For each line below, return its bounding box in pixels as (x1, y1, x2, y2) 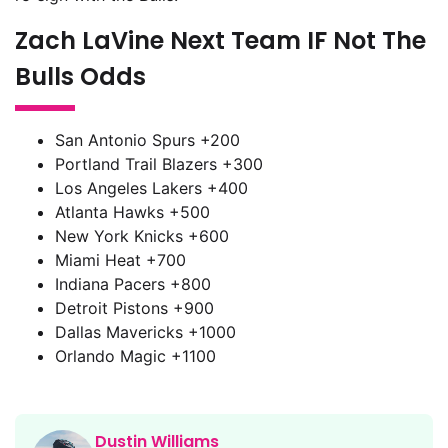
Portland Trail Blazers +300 (55, 153, 263, 174)
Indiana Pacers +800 (55, 273, 211, 294)
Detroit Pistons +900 (55, 297, 214, 318)
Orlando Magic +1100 (55, 345, 216, 366)
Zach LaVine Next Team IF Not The (15, 24, 426, 58)
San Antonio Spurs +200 (55, 129, 240, 150)
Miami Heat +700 (55, 249, 186, 270)
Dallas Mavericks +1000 (55, 321, 236, 342)
